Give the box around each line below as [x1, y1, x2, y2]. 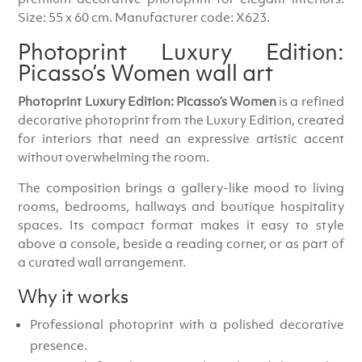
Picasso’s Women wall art [18, 58, 274, 87]
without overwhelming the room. [18, 148, 210, 165]
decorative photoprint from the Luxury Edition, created [18, 111, 344, 128]
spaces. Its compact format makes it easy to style [18, 216, 344, 233]
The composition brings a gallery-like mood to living [18, 179, 344, 196]
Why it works [18, 284, 129, 309]
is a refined [276, 92, 344, 109]
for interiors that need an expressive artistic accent [18, 129, 344, 146]
